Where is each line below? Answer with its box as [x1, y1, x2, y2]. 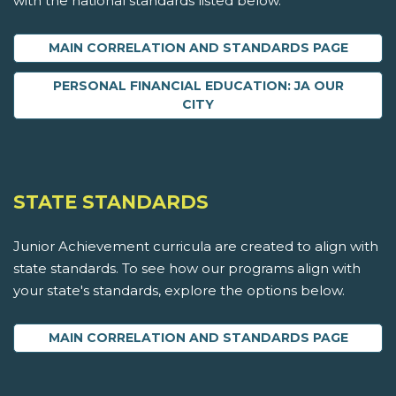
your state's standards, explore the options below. [13, 282, 345, 300]
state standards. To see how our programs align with [13, 260, 361, 278]
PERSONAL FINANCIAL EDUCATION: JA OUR [52, 78, 344, 95]
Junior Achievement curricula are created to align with [13, 238, 378, 255]
